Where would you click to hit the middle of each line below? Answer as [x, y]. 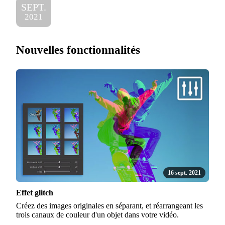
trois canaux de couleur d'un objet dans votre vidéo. [97, 214]
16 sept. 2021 [185, 173]
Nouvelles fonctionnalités [78, 49]
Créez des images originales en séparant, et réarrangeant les [109, 205]
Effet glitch [35, 192]
